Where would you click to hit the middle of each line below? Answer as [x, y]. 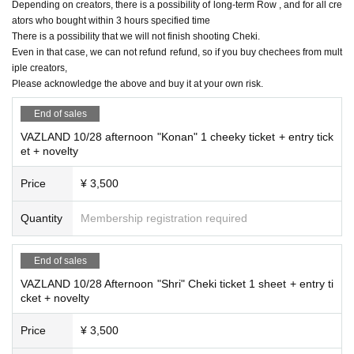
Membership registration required [164, 218]
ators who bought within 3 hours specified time [111, 20]
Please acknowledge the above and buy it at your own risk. [137, 83]
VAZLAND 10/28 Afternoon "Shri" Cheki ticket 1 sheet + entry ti [177, 283]
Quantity [41, 218]
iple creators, [40, 68]
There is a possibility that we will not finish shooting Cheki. [136, 36]
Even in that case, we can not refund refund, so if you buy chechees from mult [177, 52]
